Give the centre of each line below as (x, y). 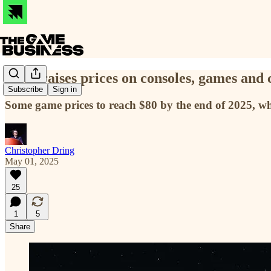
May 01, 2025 (32, 161)
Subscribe (25, 90)
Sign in (65, 90)
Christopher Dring (40, 150)
